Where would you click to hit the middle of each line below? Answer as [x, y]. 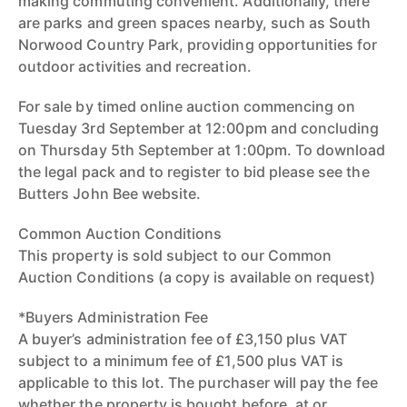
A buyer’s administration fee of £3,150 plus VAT [183, 339]
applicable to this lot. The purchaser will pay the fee [198, 382]
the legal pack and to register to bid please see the [194, 172]
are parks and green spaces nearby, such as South [195, 23]
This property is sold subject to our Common [175, 255]
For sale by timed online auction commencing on [187, 106]
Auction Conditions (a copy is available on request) [197, 277]
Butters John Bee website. [110, 194]
